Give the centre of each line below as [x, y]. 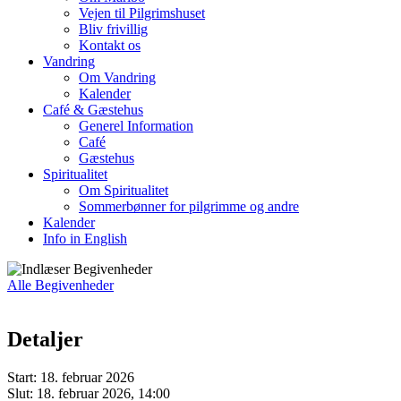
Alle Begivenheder [60, 285]
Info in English [85, 239]
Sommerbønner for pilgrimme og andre [189, 206]
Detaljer [45, 339]
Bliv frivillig [113, 29]
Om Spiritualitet [124, 190]
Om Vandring [117, 77]
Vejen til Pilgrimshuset [142, 13]
